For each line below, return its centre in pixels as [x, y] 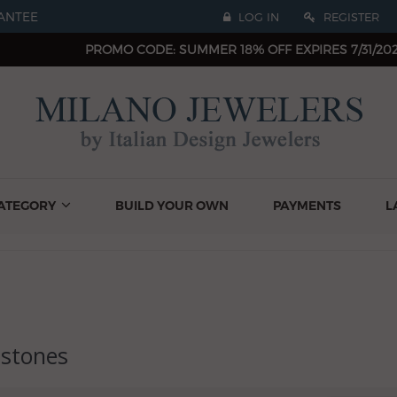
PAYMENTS [307, 206]
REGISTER [350, 17]
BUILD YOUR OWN [172, 206]
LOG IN [257, 17]
